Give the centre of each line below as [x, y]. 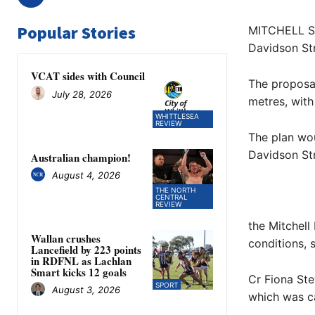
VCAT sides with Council [88, 76]
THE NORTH [176, 189]
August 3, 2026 [86, 290]
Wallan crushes [66, 238]
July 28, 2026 [82, 94]
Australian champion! [81, 157]
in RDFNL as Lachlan [81, 261]
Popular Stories [76, 33]
